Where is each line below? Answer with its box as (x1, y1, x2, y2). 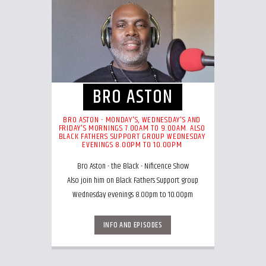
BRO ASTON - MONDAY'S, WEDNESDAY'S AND (63, 113, 201, 127)
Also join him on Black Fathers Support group (67, 174, 199, 188)
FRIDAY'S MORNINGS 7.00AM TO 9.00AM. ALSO (58, 122, 205, 135)
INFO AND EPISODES (103, 218, 163, 231)
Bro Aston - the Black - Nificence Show (77, 160, 189, 173)
